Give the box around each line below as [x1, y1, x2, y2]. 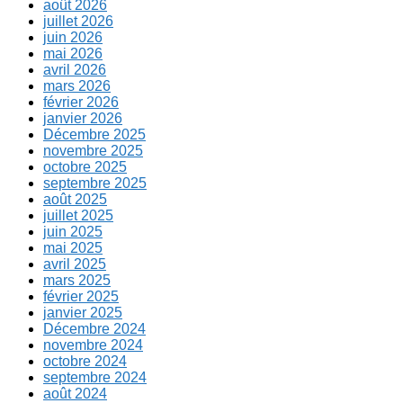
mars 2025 [43, 273, 111, 289]
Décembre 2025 [43, 127, 146, 143]
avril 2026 [43, 62, 106, 78]
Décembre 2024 [43, 321, 146, 337]
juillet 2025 [43, 208, 113, 224]
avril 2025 [43, 256, 106, 273]
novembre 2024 [43, 337, 143, 354]
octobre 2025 [43, 159, 127, 175]
